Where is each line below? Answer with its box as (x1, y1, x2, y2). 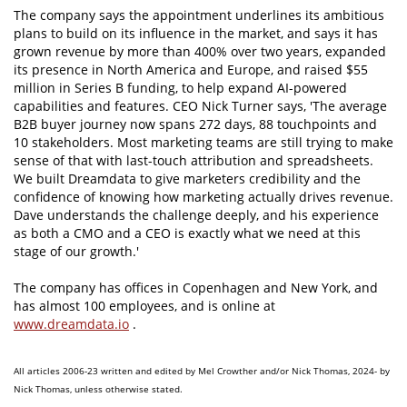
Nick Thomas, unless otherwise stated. (14, 382, 183, 396)
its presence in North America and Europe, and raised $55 (14, 61, 368, 79)
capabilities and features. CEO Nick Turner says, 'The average (14, 97, 387, 115)
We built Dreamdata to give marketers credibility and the (14, 170, 361, 188)
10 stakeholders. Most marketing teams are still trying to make (14, 134, 393, 152)
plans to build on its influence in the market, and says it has (14, 25, 378, 43)
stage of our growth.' (14, 243, 139, 261)
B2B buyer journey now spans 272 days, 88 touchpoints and (14, 115, 377, 134)
